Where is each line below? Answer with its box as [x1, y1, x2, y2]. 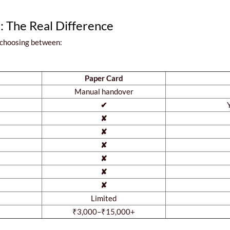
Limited [91, 193, 117, 203]
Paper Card [84, 73, 123, 83]
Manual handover [74, 86, 133, 96]
